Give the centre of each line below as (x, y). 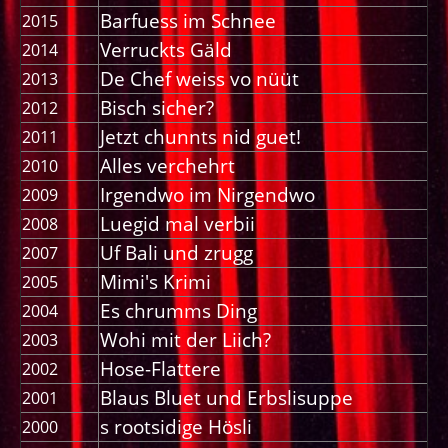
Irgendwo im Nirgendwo (207, 195)
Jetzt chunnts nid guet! (200, 137)
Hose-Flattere (160, 369)
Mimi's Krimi (155, 282)
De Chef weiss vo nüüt (199, 79)
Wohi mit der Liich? (185, 340)
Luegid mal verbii (177, 224)
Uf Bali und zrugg (176, 253)
